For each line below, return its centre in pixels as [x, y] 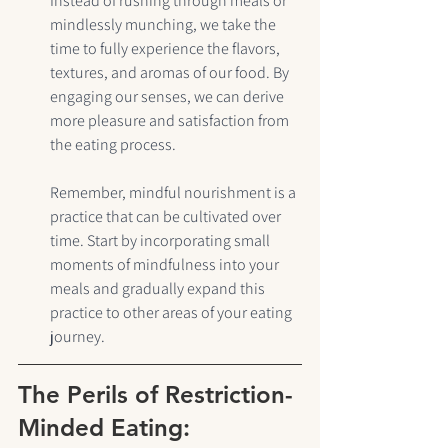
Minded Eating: [104, 428]
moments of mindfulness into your [166, 265]
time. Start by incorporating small [161, 241]
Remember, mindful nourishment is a [174, 193]
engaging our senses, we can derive [168, 97]
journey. [77, 337]
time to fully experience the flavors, [166, 49]
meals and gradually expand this [159, 289]
